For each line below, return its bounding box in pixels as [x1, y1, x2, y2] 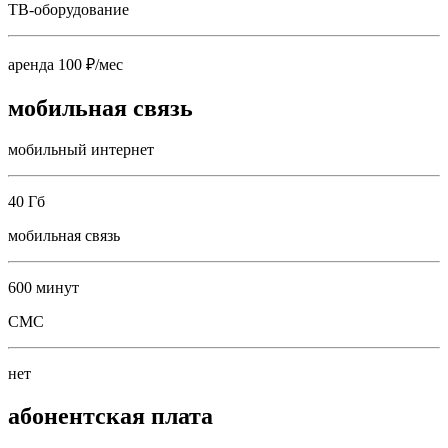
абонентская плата [8, 403, 213, 430]
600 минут [8, 279, 79, 297]
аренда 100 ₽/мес [8, 55, 123, 73]
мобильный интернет [8, 141, 154, 159]
